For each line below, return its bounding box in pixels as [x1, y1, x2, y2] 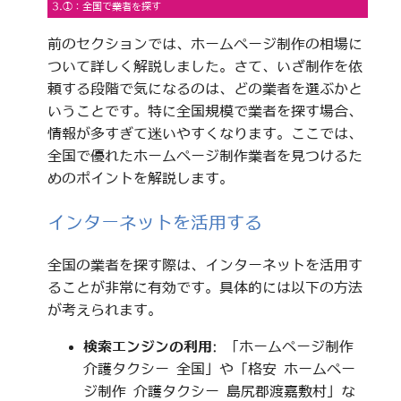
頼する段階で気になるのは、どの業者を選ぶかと [47, 81, 363, 96]
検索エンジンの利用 [82, 338, 212, 354]
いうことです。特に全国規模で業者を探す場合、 [47, 103, 363, 118]
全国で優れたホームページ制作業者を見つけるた [47, 148, 363, 163]
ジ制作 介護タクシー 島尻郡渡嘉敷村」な [82, 383, 355, 398]
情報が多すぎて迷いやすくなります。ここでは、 [47, 125, 363, 141]
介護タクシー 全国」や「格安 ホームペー [82, 361, 355, 376]
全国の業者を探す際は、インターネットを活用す [47, 257, 363, 272]
